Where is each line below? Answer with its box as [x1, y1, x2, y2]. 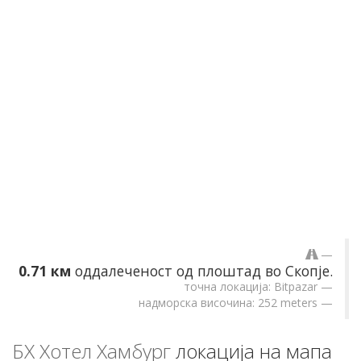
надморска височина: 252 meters [139, 294, 317, 310]
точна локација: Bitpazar [184, 278, 317, 294]
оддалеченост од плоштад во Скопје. [71, 260, 333, 280]
